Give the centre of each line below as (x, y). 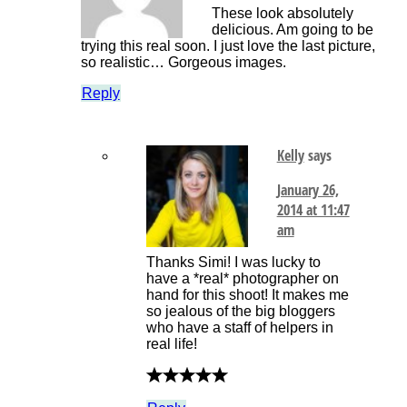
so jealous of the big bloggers (240, 312)
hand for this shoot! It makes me (247, 295)
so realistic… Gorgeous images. (183, 63)
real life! (171, 344)
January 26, (308, 190)
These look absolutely (282, 14)
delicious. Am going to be (292, 30)
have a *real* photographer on (242, 279)
